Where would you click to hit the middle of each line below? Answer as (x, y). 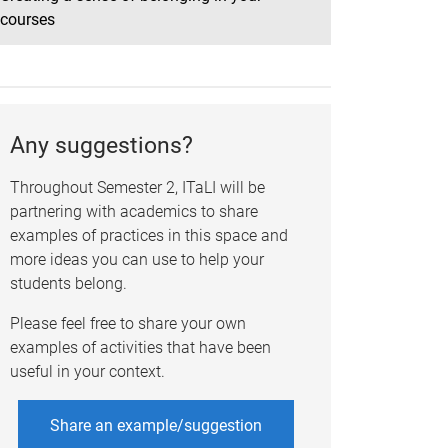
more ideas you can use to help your (136, 260)
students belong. (68, 284)
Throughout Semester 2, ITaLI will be (137, 188)
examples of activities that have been (140, 348)
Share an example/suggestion (156, 426)
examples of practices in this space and (148, 236)
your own (213, 324)
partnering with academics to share (133, 212)
